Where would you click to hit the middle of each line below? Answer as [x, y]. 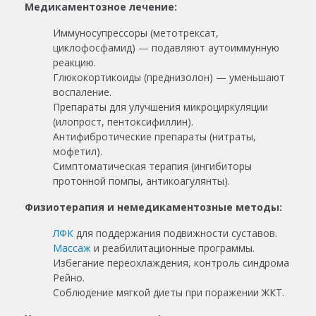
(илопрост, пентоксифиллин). [123, 121]
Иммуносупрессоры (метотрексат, [136, 32]
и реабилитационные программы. [173, 248]
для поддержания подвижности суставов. [175, 233]
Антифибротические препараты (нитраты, [154, 136]
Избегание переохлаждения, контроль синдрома [171, 262]
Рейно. [69, 277]
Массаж [72, 248]
